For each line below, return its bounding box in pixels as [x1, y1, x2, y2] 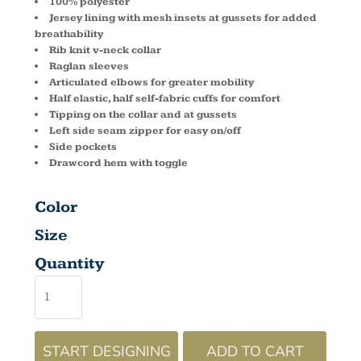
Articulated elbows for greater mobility [49, 76, 254, 89]
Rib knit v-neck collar [49, 44, 161, 56]
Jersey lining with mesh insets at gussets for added [49, 11, 317, 24]
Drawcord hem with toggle [49, 156, 188, 169]
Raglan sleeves [49, 60, 129, 73]
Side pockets [49, 140, 117, 153]
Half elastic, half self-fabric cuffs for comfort [49, 92, 280, 105]
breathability [35, 27, 103, 40]
